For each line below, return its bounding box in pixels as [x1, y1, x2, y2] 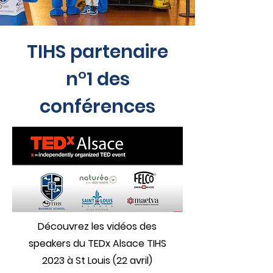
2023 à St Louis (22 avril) [42, 253, 152, 268]
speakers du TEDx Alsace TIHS [28, 236, 166, 250]
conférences [40, 94, 155, 119]
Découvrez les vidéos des [38, 219, 157, 233]
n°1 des [65, 66, 130, 92]
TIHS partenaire [27, 39, 168, 65]
